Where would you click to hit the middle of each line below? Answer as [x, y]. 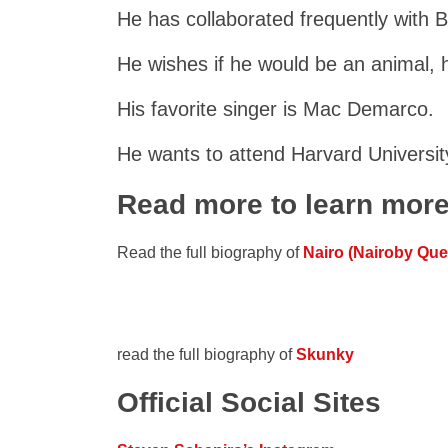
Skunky [325, 354]
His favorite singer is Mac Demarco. [275, 109]
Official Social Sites [249, 402]
